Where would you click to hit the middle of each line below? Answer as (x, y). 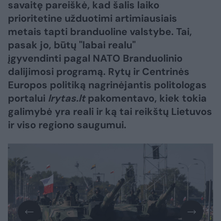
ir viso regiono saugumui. (67, 125)
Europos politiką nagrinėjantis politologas (107, 85)
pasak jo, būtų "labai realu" (72, 45)
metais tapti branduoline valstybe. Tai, (100, 32)
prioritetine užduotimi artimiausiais (92, 18)
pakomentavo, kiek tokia (146, 98)
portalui (28, 98)
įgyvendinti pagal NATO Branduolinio (95, 58)
